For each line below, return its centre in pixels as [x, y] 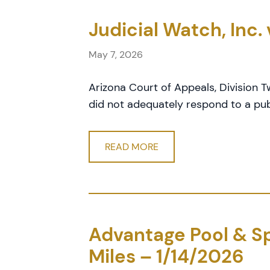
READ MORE [132, 147]
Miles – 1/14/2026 [166, 256]
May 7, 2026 [116, 55]
